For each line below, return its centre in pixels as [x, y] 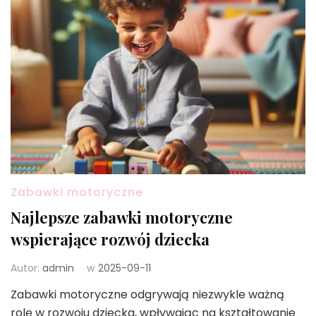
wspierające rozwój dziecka [110, 239]
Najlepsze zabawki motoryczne [122, 217]
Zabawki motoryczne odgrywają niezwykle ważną [147, 294]
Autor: [26, 268]
